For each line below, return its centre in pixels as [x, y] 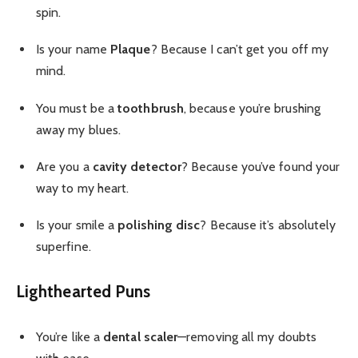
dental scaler [141, 337]
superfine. [64, 247]
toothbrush [151, 108]
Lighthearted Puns [84, 292]
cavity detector [137, 166]
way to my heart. [83, 188]
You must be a [77, 108]
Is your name [74, 50]
